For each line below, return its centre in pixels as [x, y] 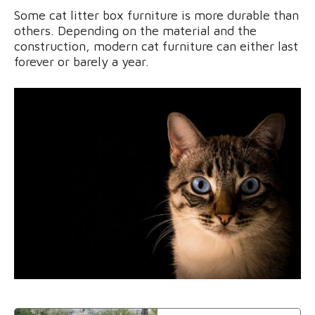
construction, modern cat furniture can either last [156, 46]
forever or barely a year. [82, 62]
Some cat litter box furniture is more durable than [156, 15]
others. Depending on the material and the [135, 31]
